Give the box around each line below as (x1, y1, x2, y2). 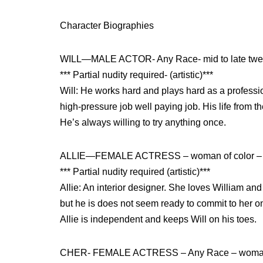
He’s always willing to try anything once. (60, 117, 226, 127)
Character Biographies (60, 21, 154, 31)
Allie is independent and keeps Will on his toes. (60, 214, 257, 224)
